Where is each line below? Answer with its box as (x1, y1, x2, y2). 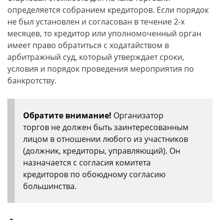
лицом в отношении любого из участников (23, 134, 188, 144)
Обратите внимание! (23, 110, 113, 121)
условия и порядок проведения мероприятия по (7, 63, 194, 74)
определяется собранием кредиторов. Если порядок (7, 4, 209, 15)
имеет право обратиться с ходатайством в (7, 40, 169, 51)
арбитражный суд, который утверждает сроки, (7, 52, 184, 62)
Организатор (113, 110, 164, 121)
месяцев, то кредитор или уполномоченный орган (7, 28, 201, 39)
